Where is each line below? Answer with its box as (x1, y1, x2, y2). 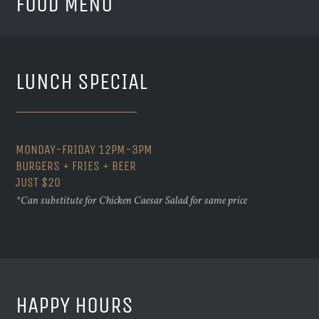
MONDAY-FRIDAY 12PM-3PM (16, 142, 153, 158)
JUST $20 (16, 174, 61, 191)
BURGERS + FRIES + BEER (16, 158, 137, 174)
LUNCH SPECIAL (16, 68, 148, 95)
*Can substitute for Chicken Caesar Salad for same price (16, 194, 248, 209)
